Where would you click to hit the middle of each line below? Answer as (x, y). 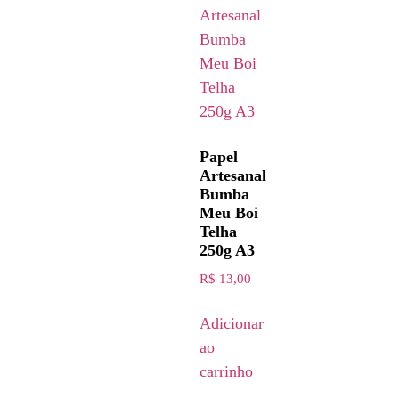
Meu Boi (229, 212)
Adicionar (232, 323)
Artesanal (233, 175)
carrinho (226, 371)
